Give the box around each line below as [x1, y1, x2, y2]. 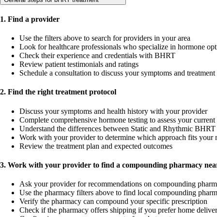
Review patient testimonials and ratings [19, 60, 139, 69]
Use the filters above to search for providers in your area [19, 34, 190, 43]
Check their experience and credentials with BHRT [19, 51, 175, 60]
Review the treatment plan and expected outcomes [19, 141, 172, 150]
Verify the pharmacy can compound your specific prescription [19, 197, 207, 206]
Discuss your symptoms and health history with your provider [19, 107, 207, 115]
